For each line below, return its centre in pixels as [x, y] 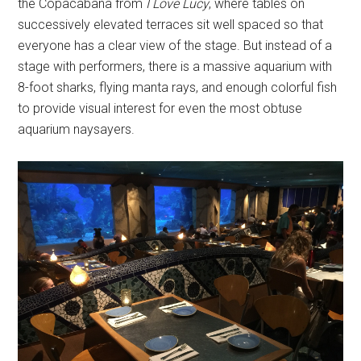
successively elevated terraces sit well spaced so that [171, 25]
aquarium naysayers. [77, 130]
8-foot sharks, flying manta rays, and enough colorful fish [178, 88]
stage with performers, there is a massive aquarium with [175, 67]
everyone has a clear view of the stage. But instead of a [175, 46]
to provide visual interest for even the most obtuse [160, 109]
